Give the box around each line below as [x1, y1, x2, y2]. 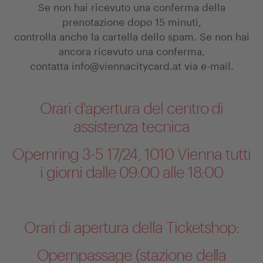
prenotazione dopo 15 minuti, [62, 13, 201, 29]
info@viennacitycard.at [71, 57, 181, 73]
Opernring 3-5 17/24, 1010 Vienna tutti [12, 147, 251, 163]
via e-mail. [181, 57, 234, 73]
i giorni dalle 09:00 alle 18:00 [40, 166, 223, 181]
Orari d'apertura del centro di [39, 102, 224, 117]
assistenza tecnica [73, 120, 190, 136]
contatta [29, 57, 72, 73]
